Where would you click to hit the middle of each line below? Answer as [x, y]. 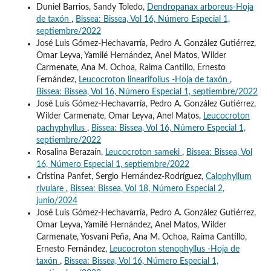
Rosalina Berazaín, [70, 152]
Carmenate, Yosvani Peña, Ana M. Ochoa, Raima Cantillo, [141, 237]
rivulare [51, 188]
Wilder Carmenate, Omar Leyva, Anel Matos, [119, 116]
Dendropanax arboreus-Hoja [200, 7]
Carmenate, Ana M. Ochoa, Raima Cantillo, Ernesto [131, 67]
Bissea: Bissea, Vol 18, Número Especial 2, [147, 188]
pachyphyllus [61, 128]
